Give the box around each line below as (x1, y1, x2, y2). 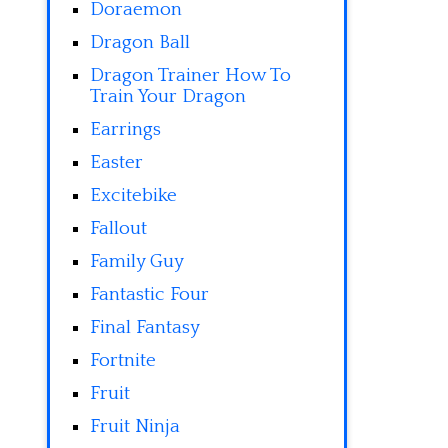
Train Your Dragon (90, 86, 246, 107)
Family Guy (90, 251, 184, 272)
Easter (90, 152, 143, 173)
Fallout (90, 218, 147, 239)
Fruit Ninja (90, 416, 180, 437)
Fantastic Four (90, 284, 209, 305)
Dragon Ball (90, 32, 190, 53)
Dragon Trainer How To (90, 65, 291, 86)
